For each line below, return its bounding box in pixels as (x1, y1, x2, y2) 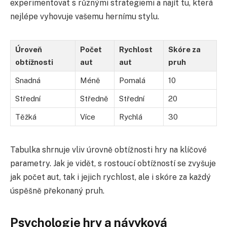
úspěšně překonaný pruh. (10, 185, 104, 196)
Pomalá (119, 75, 145, 85)
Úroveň (15, 45, 42, 54)
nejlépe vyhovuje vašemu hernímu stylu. (10, 11, 159, 21)
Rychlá (119, 112, 142, 121)
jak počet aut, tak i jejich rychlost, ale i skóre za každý (10, 172, 211, 182)
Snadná (15, 75, 41, 85)
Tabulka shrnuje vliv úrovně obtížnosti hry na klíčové (10, 144, 207, 155)
